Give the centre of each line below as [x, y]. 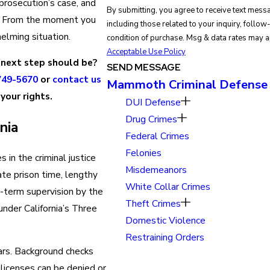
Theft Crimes [153, 204]
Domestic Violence [166, 221]
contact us [77, 80]
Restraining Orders [165, 237]
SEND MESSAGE [143, 67]
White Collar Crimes [168, 187]
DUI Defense [153, 102]
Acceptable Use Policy [146, 52]
